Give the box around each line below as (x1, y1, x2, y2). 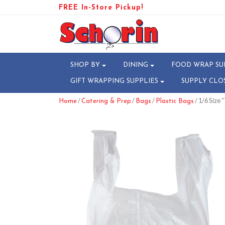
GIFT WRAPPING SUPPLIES (70, 77, 158, 84)
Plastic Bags (156, 98, 194, 104)
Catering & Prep (81, 98, 131, 104)
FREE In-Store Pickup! (59, 4, 143, 12)
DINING (123, 61, 148, 68)
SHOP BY (70, 61, 100, 68)
